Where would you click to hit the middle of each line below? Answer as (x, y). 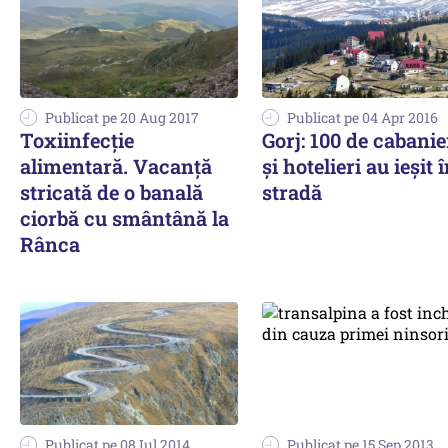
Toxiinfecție (77, 140)
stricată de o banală (111, 192)
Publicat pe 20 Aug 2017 (122, 118)
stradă (292, 192)
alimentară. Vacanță (116, 166)
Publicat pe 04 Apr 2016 (362, 118)
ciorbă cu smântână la (124, 218)
